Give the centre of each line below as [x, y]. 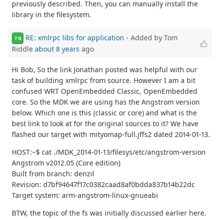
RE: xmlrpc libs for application [75, 37]
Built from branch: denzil [53, 174]
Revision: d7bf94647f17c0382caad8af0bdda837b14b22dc [103, 185]
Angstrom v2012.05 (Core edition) [66, 163]
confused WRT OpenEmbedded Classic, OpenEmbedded [105, 91]
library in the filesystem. [52, 15]
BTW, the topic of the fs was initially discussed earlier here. [109, 213]
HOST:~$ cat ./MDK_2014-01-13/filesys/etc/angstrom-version [109, 152]
